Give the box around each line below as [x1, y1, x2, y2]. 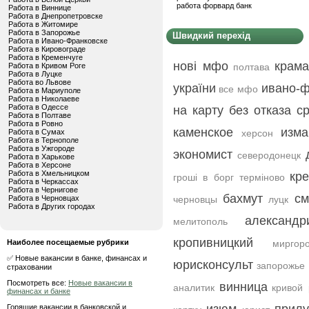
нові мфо [173, 59, 228, 73]
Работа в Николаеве [8, 94, 79, 103]
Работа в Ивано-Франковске [8, 37, 108, 45]
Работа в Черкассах [8, 177, 79, 186]
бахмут [223, 192, 263, 206]
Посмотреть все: [7, 279, 68, 287]
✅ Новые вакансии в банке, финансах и [7, 254, 147, 262]
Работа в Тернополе [8, 136, 79, 144]
